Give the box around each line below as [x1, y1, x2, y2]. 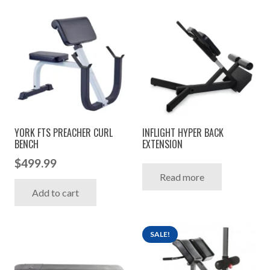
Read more [159, 171, 204, 183]
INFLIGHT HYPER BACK [142, 125, 224, 140]
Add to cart [31, 186, 79, 198]
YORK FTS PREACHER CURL [14, 125, 113, 140]
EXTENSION [142, 136, 183, 151]
